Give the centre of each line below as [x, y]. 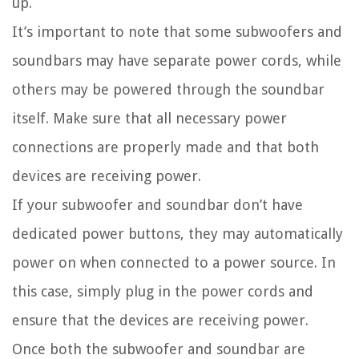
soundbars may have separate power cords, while [177, 60]
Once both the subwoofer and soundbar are [159, 349]
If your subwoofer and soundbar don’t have [157, 204]
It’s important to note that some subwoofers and [177, 31]
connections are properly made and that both [165, 147]
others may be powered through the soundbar [168, 89]
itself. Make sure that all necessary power [149, 118]
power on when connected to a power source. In [174, 262]
